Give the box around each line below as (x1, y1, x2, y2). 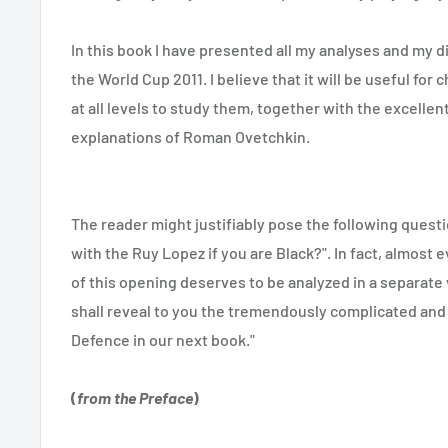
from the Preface (77, 388, 193, 408)
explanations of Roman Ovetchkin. (71, 127, 310, 147)
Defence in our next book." (71, 330, 255, 350)
